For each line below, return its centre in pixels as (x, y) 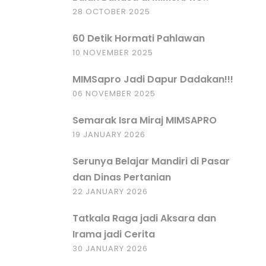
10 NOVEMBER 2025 (113, 53)
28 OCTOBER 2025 (111, 12)
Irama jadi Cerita (114, 234)
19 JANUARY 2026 (109, 134)
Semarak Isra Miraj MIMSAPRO (145, 120)
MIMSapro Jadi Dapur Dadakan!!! (153, 79)
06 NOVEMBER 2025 (114, 94)
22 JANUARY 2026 (110, 191)
